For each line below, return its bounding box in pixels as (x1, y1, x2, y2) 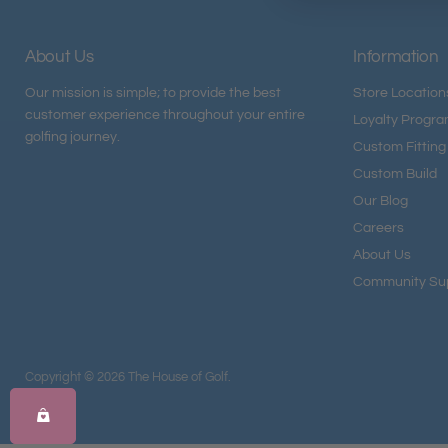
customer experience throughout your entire (25, 107, 305, 123)
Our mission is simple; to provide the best (25, 85, 281, 101)
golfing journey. (25, 129, 120, 145)
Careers (353, 220, 405, 236)
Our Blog (353, 193, 409, 209)
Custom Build (353, 166, 438, 182)
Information (353, 48, 439, 67)
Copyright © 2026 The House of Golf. (25, 370, 231, 385)
